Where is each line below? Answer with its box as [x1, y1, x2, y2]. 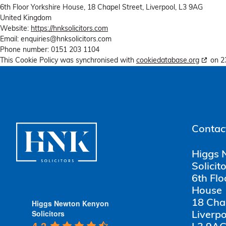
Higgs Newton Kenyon [31, 198, 109, 208]
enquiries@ [21, 36, 56, 44]
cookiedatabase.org [136, 57, 199, 65]
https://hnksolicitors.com [31, 25, 108, 33]
